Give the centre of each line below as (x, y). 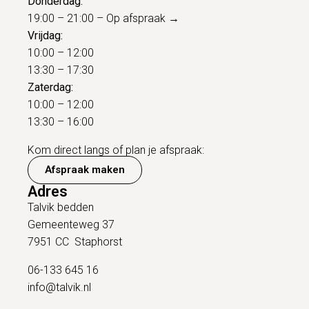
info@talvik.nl (59, 288)
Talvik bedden (61, 208)
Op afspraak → (143, 19)
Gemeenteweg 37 (71, 225)
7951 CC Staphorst (75, 242)
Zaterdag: (50, 88)
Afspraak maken (85, 170)
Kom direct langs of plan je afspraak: (116, 150)
